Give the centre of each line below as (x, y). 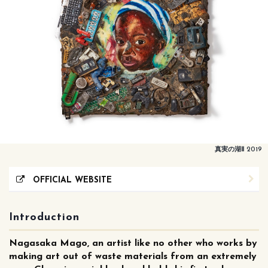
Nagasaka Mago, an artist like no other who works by (133, 243)
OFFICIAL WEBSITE (68, 180)
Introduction (44, 217)
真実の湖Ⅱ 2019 (238, 150)
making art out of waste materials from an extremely (133, 256)
